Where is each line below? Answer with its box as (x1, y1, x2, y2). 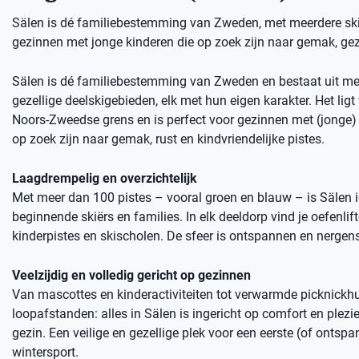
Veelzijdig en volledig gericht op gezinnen (12, 268, 251, 283)
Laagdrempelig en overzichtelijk (12, 171, 197, 186)
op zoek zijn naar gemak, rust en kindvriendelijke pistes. (12, 131, 325, 147)
